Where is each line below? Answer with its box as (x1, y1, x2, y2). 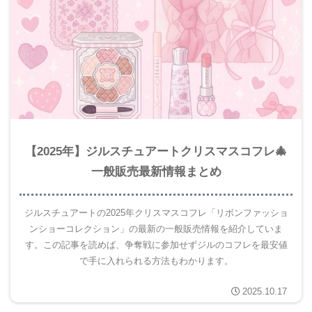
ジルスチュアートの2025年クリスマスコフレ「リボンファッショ (24, 208, 288, 219)
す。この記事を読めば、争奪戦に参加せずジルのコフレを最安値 (24, 240, 288, 251)
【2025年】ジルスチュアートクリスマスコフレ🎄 (25, 143, 287, 158)
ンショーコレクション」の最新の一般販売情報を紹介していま (29, 224, 283, 235)
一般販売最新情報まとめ (91, 164, 221, 178)
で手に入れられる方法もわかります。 (79, 256, 233, 267)
